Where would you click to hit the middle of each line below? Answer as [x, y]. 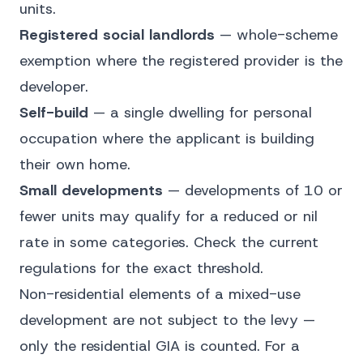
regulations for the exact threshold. [141, 268]
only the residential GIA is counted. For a [160, 346]
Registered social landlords [117, 35]
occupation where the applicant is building [167, 139]
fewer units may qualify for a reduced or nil [169, 216]
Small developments [91, 190]
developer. [54, 87]
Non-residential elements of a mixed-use [160, 294]
